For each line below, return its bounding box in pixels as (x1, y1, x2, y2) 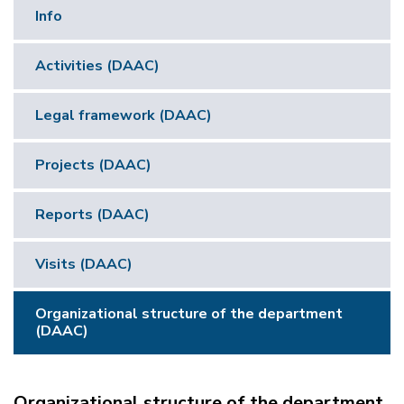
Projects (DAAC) (35, 154, 151, 175)
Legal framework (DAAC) (35, 105, 212, 125)
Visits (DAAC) (35, 253, 133, 274)
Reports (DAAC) (35, 204, 150, 225)
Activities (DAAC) (35, 55, 160, 76)
